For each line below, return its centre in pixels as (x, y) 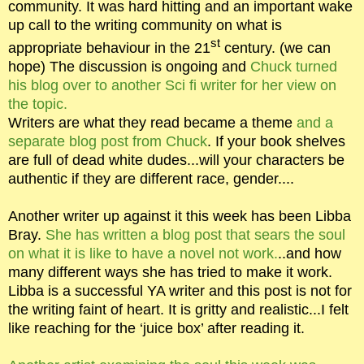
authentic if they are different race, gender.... (151, 179)
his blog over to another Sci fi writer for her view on (172, 86)
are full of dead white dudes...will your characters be (176, 160)
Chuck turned (294, 67)
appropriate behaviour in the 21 (109, 48)
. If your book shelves (276, 142)
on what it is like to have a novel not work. (143, 254)
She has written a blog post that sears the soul (195, 235)
